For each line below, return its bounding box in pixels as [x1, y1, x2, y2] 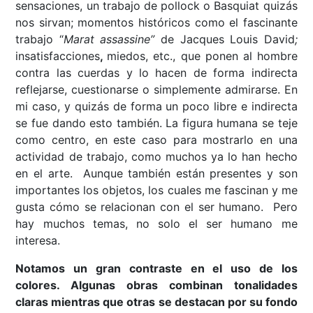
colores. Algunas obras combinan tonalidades [15, 278, 298, 293]
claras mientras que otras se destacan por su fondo [15, 295, 298, 310]
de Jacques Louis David [154, 32, 295, 47]
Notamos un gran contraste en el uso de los [15, 261, 298, 276]
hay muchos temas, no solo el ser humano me [15, 217, 298, 231]
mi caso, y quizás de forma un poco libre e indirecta [15, 99, 298, 114]
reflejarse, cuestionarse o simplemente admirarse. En [15, 82, 298, 97]
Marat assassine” [63, 32, 155, 47]
